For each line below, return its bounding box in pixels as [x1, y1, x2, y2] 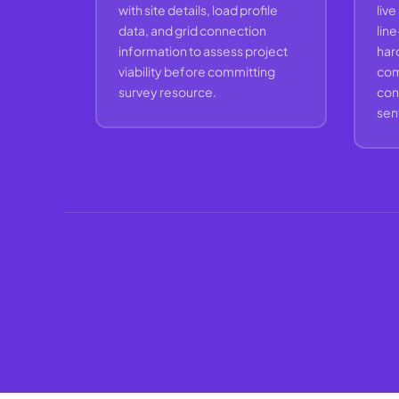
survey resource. [118, 83, 216, 100]
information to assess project [118, 42, 288, 59]
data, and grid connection [118, 21, 266, 38]
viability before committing [118, 62, 275, 79]
